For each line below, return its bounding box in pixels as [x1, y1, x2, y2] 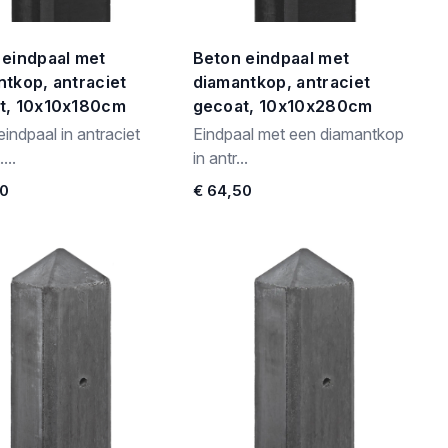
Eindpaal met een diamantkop [192, 124, 404, 144]
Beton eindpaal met [192, 48, 350, 68]
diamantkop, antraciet [192, 72, 371, 92]
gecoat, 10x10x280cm [192, 96, 373, 116]
